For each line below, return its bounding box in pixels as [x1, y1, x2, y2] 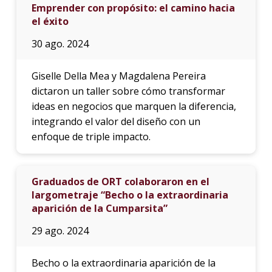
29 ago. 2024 [31, 223, 89, 237]
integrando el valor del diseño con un [31, 114, 200, 128]
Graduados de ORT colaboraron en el [31, 174, 209, 188]
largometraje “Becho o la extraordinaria [31, 188, 228, 202]
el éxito [31, 14, 69, 28]
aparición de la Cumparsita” [31, 201, 168, 215]
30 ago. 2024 [31, 36, 89, 50]
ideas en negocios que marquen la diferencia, [31, 99, 236, 113]
